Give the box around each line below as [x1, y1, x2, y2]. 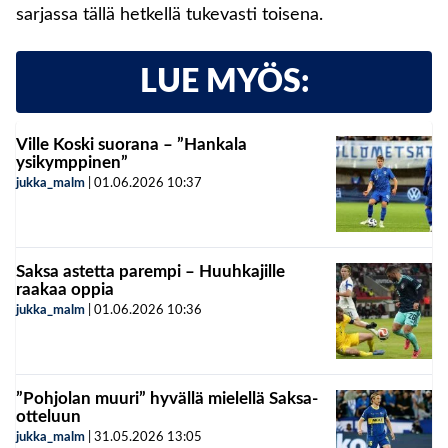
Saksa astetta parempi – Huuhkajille [16, 262, 285, 280]
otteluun [16, 407, 81, 425]
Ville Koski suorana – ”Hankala [16, 135, 247, 153]
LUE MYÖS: [139, 65, 309, 98]
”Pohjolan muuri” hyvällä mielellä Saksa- [16, 389, 318, 407]
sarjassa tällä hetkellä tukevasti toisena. [16, 5, 323, 24]
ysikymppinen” [16, 153, 128, 171]
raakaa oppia [16, 280, 114, 298]
